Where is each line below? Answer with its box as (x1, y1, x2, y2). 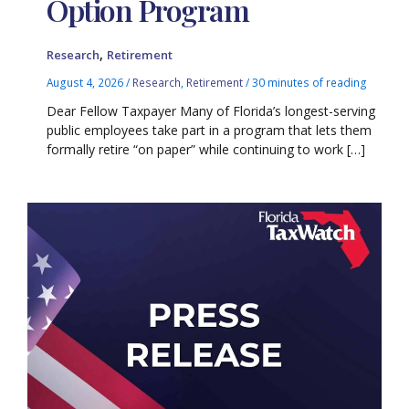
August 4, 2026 (47, 75, 127, 90)
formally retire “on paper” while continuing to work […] (47, 140, 366, 158)
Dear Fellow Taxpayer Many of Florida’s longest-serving (47, 101, 376, 120)
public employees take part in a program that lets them (47, 121, 372, 139)
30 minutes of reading (252, 75, 368, 90)
